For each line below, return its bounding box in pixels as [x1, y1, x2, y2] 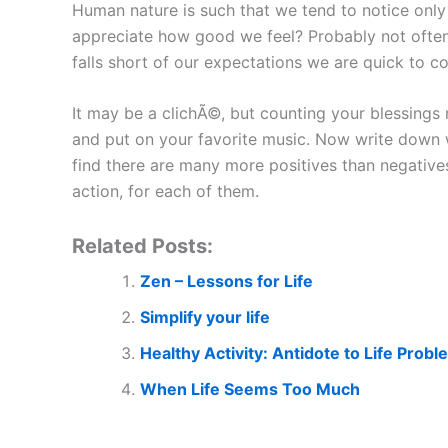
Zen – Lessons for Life [140, 270, 313, 291]
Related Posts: [72, 233, 213, 258]
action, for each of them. [72, 181, 259, 202]
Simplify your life [140, 306, 270, 327]
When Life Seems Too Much [140, 378, 360, 399]
